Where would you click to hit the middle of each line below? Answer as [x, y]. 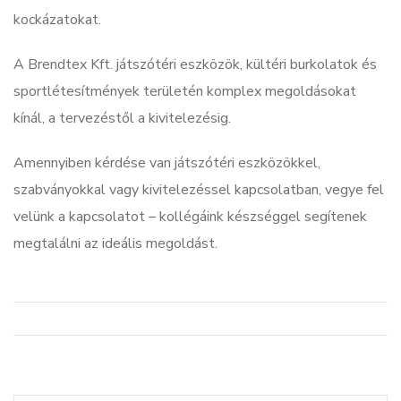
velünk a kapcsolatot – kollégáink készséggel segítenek [190, 216]
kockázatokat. [57, 19]
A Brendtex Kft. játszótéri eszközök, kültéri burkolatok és [195, 64]
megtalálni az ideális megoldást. [115, 243]
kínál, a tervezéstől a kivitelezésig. [122, 118]
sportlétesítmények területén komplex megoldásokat [185, 91]
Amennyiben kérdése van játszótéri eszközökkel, [167, 162]
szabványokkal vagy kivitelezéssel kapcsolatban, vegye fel [199, 189]
